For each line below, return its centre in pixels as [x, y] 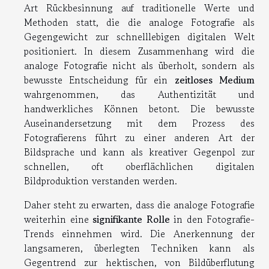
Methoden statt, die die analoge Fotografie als [139, 23]
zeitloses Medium [215, 80]
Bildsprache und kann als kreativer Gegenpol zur [139, 152]
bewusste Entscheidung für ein [99, 80]
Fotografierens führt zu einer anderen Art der [139, 138]
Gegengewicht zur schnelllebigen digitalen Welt [139, 37]
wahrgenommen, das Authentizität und [139, 95]
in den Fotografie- [212, 219]
